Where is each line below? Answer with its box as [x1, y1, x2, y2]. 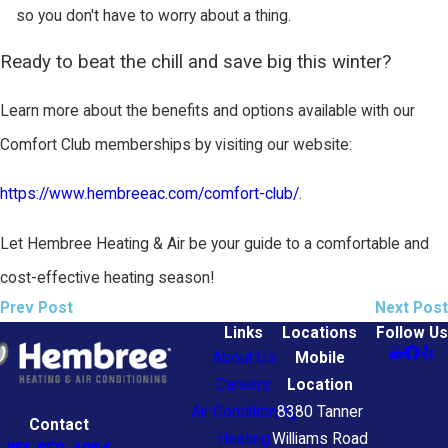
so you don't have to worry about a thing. [15, 6, 291, 25]
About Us [211, 348, 276, 367]
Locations [282, 323, 358, 342]
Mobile [294, 348, 345, 367]
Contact [28, 416, 89, 435]
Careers [216, 375, 272, 394]
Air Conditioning [190, 402, 297, 421]
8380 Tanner [276, 402, 363, 421]
